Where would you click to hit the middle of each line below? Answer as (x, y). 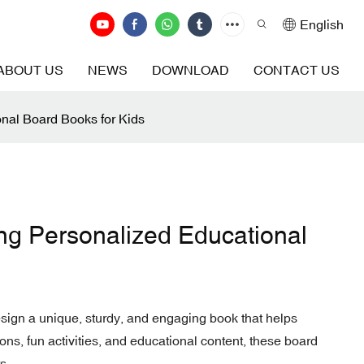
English (322, 24)
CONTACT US (297, 70)
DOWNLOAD (191, 70)
